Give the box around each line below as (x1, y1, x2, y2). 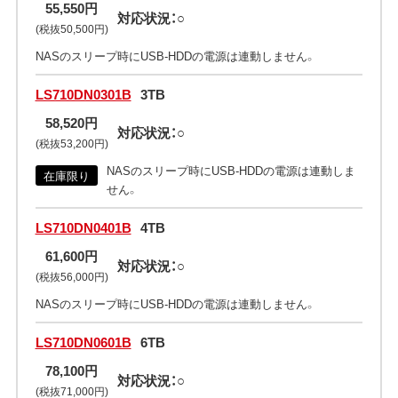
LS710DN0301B (35, 84, 131, 105)
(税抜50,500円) (35, 20, 108, 37)
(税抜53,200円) (35, 135, 108, 152)
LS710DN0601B (35, 332, 131, 353)
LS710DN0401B (35, 218, 131, 238)
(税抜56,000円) (35, 268, 108, 285)
